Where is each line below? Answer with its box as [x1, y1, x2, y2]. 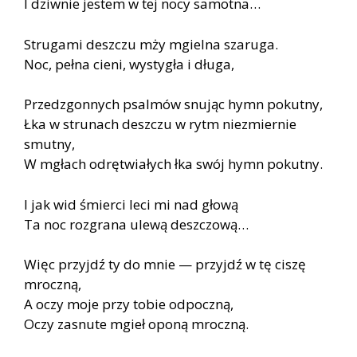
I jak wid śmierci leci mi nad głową [24, 194, 238, 214]
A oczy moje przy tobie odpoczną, [24, 295, 233, 314]
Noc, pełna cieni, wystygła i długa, [24, 54, 234, 73]
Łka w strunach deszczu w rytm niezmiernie [24, 115, 296, 134]
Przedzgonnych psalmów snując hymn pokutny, [24, 95, 323, 114]
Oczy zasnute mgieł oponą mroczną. [24, 315, 249, 334]
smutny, [24, 135, 75, 154]
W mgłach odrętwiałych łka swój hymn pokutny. [24, 155, 323, 174]
